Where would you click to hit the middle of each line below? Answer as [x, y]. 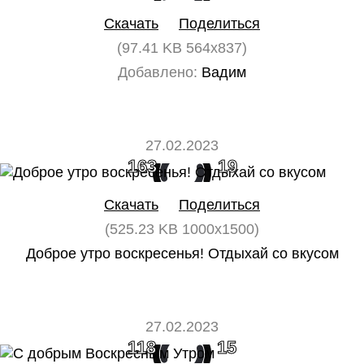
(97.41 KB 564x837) [182, 48]
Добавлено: [158, 72]
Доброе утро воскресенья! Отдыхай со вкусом [182, 253]
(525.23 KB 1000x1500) [182, 229]
